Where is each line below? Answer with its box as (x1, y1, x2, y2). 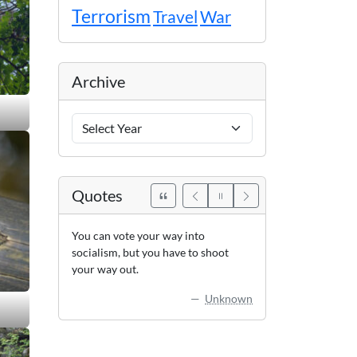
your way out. (72, 262, 139, 277)
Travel (153, 7, 198, 27)
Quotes (72, 186, 123, 206)
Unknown (205, 292, 253, 306)
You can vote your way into (72, 229, 205, 243)
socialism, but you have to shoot (72, 245, 229, 260)
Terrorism (72, 5, 151, 28)
